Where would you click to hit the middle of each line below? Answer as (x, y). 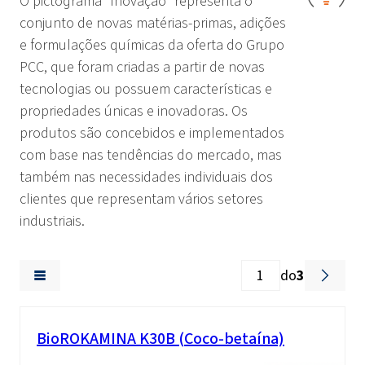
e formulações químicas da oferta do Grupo (152, 45)
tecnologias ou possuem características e (146, 89)
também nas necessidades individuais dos (146, 177)
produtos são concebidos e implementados (152, 133)
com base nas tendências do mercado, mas (151, 155)
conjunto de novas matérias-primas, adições (153, 23)
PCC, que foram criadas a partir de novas (142, 67)
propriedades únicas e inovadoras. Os (134, 111)
